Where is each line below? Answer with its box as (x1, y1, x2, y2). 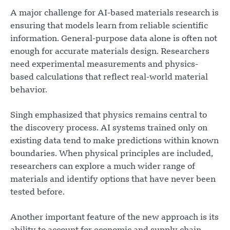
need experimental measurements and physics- (10, 60, 198, 69)
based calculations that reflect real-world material (10, 73, 208, 82)
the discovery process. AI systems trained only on (10, 124, 207, 132)
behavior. (10, 86, 47, 94)
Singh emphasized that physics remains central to (10, 111, 207, 120)
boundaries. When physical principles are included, (10, 149, 213, 158)
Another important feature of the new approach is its (10, 213, 219, 222)
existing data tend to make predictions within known (10, 137, 219, 145)
